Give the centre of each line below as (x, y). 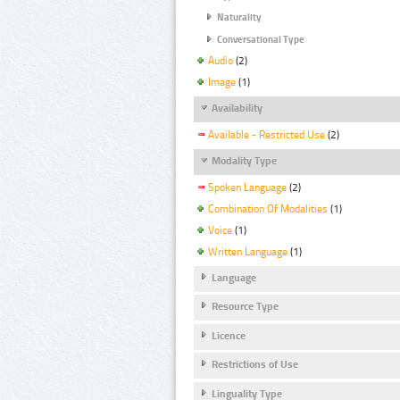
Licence (229, 335)
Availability (237, 108)
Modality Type (244, 161)
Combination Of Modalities (268, 209)
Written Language (248, 252)
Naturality (239, 18)
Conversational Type (261, 39)
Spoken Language (247, 188)
